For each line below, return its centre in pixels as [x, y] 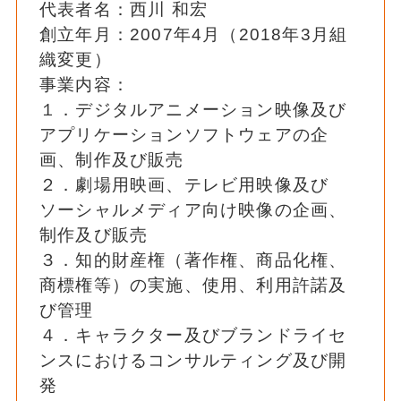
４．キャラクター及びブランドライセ [193, 336]
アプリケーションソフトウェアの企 [184, 135]
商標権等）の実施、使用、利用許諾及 [193, 286]
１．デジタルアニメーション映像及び [193, 110]
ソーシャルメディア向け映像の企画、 [193, 210]
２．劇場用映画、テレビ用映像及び [184, 185]
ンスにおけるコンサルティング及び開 [193, 361]
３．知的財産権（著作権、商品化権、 [193, 260]
